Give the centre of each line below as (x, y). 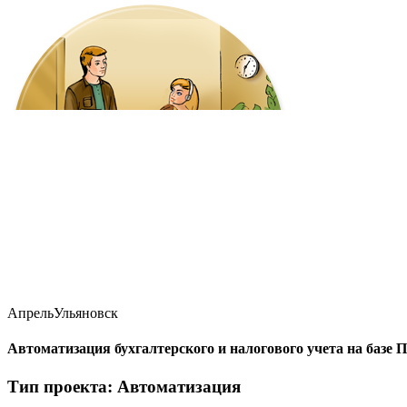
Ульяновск (86, 313)
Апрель (30, 313)
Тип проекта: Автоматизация (124, 386)
